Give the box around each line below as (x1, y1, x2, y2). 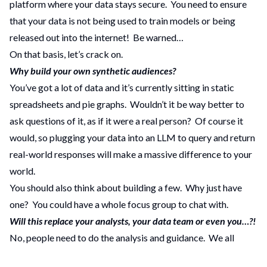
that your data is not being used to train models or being (10, 15, 235, 27)
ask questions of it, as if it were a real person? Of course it (10, 115, 243, 127)
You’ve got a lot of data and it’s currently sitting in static (10, 82, 234, 94)
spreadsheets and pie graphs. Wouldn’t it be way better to (10, 98, 244, 110)
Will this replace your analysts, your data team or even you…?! (10, 215, 256, 227)
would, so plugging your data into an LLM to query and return (10, 132, 255, 144)
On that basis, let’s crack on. (10, 48, 123, 60)
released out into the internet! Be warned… (10, 32, 184, 44)
